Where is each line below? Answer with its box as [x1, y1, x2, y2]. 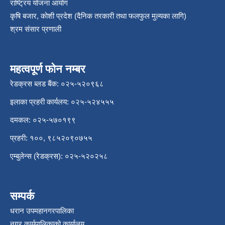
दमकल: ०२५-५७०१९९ [10, 116, 76, 125]
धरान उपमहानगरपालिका [10, 206, 74, 215]
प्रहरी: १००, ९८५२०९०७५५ [10, 134, 92, 143]
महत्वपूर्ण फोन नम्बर [10, 63, 85, 76]
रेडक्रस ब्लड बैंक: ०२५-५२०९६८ [10, 79, 104, 88]
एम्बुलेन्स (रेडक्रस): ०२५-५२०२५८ [10, 152, 108, 161]
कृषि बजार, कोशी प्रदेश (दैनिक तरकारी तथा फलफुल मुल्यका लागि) [10, 12, 186, 21]
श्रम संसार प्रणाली [10, 25, 61, 34]
